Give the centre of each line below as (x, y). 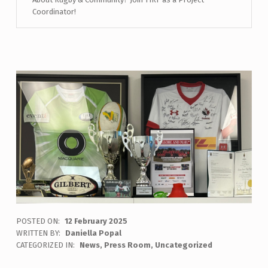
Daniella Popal (93, 233)
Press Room (127, 245)
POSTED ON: (39, 221)
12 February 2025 (96, 221)
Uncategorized (183, 245)
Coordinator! (54, 12)
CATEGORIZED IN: (46, 245)
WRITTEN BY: (39, 233)
